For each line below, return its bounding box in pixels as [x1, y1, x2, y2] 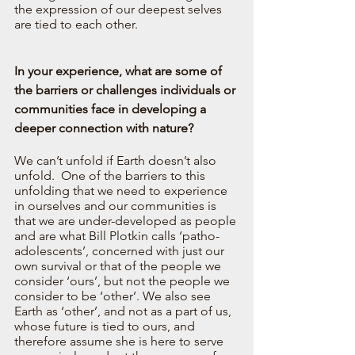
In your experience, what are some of [14, 63, 225, 78]
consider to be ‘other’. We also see [14, 288, 214, 303]
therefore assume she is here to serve [14, 333, 227, 349]
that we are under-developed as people [14, 212, 239, 228]
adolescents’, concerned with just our [14, 242, 227, 258]
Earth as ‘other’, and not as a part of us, [14, 303, 235, 319]
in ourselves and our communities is [14, 197, 219, 213]
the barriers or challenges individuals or [14, 82, 239, 97]
